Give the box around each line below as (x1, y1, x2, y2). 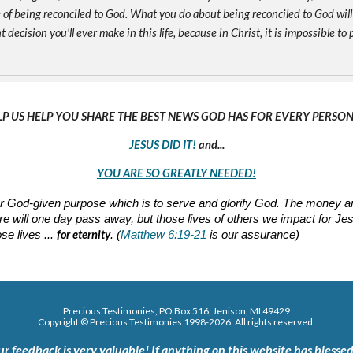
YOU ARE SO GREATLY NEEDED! (97, 166, 256, 180)
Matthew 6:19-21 (120, 229, 206, 241)
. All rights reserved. (230, 316, 315, 328)
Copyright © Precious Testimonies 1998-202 (37, 316, 225, 328)
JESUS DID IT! (128, 138, 196, 151)
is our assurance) (206, 229, 299, 241)
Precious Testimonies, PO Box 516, (62, 305, 213, 317)
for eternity (56, 228, 110, 241)
